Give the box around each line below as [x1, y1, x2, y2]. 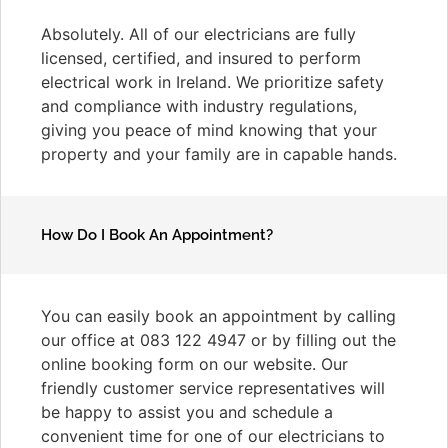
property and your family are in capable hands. [41, 143, 397, 164]
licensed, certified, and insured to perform [41, 47, 361, 68]
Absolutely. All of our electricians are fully [41, 23, 356, 44]
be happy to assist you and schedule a [41, 401, 333, 422]
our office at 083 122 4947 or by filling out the [41, 329, 396, 350]
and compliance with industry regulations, [41, 95, 357, 116]
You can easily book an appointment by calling [41, 305, 396, 326]
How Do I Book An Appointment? [41, 225, 273, 244]
